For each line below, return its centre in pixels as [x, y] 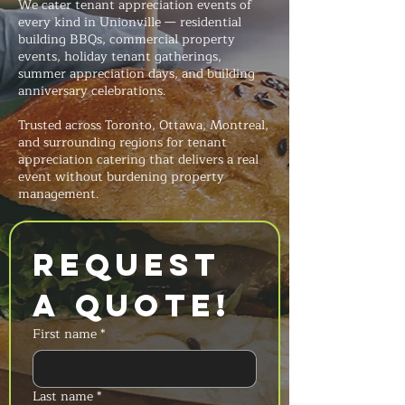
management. [59, 194]
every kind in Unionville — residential [130, 22]
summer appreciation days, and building [137, 74]
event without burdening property [121, 177]
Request [127, 264]
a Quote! [132, 305]
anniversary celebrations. [92, 91]
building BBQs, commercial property [127, 39]
